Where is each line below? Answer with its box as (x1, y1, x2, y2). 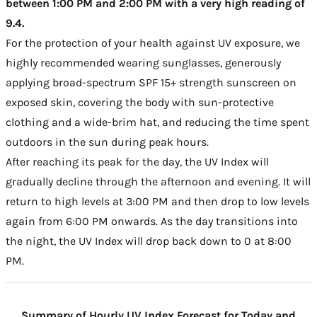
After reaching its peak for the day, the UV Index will (6, 155, 269, 168)
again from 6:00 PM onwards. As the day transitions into (6, 214, 298, 228)
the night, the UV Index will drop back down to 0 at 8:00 (6, 234, 292, 248)
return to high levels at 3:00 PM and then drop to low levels (6, 195, 309, 208)
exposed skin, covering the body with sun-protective (6, 96, 274, 109)
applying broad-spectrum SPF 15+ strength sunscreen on (6, 76, 296, 89)
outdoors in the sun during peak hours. (6, 135, 209, 149)
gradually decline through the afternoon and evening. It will (6, 175, 311, 188)
